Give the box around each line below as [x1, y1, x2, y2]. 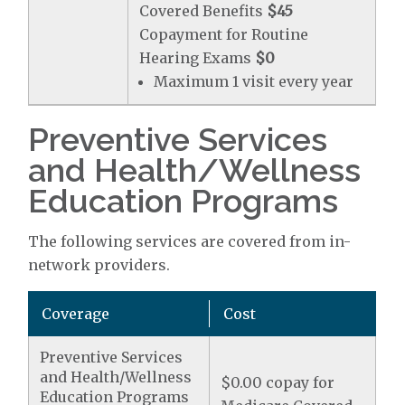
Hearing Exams [139, 49, 256, 67]
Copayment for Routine [139, 25, 309, 43]
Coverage [42, 305, 110, 323]
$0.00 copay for [221, 373, 335, 391]
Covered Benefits [139, 2, 268, 20]
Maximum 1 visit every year [154, 72, 354, 90]
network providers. [28, 256, 171, 274]
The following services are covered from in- [28, 232, 352, 250]
